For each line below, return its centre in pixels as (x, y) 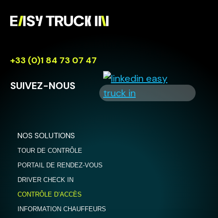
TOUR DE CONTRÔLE (50, 151)
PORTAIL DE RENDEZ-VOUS (60, 165)
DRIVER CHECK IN (45, 180)
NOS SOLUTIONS (46, 136)
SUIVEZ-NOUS (43, 86)
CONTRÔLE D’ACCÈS (49, 195)
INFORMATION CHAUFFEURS (62, 209)
